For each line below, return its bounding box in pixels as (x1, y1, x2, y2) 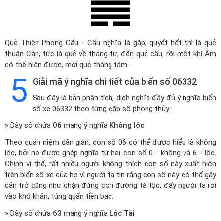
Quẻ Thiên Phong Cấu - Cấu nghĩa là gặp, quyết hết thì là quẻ (5, 38, 216, 47)
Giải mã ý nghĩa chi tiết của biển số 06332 (33, 76, 197, 87)
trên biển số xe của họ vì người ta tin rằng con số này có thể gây (5, 170, 216, 179)
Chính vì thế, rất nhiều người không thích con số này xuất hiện (5, 159, 216, 168)
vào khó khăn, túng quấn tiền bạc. (5, 192, 113, 201)
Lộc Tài (110, 209, 135, 218)
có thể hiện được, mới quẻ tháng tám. (5, 60, 129, 69)
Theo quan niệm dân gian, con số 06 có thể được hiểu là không (5, 138, 216, 147)
